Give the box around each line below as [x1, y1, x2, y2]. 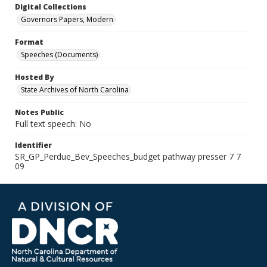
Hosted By [15, 72, 54, 82]
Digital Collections [15, 2, 86, 12]
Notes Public [15, 107, 64, 117]
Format [15, 37, 44, 47]
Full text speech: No [15, 118, 91, 129]
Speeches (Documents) [21, 49, 98, 60]
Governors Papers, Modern [21, 14, 113, 24]
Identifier [15, 140, 52, 150]
